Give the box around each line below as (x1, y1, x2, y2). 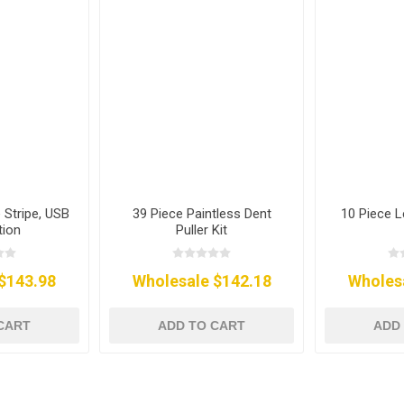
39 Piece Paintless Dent (132, 206, 271, 223)
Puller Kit (176, 222, 228, 239)
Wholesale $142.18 (132, 271, 271, 291)
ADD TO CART (158, 318, 246, 334)
